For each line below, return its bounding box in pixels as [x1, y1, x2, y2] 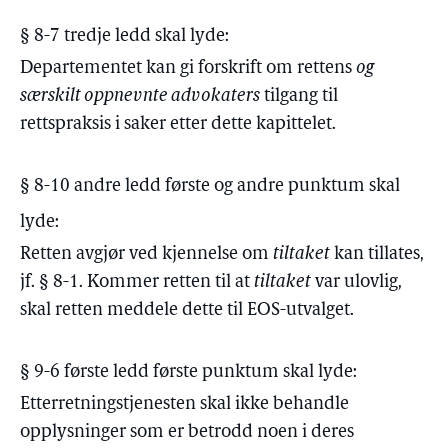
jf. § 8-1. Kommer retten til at [20, 273, 254, 292]
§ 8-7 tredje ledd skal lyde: [20, 27, 229, 46]
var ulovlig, [311, 273, 402, 292]
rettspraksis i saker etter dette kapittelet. [20, 115, 336, 134]
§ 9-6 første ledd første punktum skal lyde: [20, 363, 357, 382]
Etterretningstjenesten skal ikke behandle [20, 395, 349, 414]
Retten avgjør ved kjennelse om [20, 245, 273, 264]
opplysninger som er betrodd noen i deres [20, 423, 354, 442]
